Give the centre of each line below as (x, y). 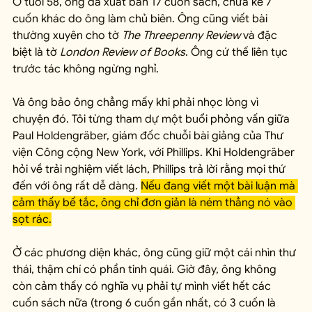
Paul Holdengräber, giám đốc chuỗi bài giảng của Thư (149, 136)
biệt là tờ (36, 53)
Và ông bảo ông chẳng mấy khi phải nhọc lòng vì (137, 103)
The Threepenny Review (181, 36)
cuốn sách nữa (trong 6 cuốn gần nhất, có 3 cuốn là (146, 303)
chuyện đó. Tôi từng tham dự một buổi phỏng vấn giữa (153, 119)
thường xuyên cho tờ (67, 36)
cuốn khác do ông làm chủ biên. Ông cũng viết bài (141, 19)
